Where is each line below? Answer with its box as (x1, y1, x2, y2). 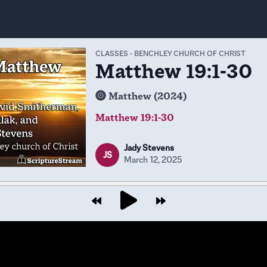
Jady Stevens (124, 142, 174, 153)
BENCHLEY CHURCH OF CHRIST (134, 48, 246, 58)
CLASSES (95, 48, 128, 58)
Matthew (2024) (108, 90, 187, 103)
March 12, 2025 (124, 154, 182, 165)
